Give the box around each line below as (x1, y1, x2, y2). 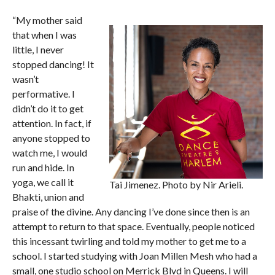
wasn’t (12, 72, 39, 85)
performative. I (12, 87, 75, 99)
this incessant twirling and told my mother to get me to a (12, 234, 246, 247)
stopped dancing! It (12, 58, 94, 70)
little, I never (12, 43, 64, 55)
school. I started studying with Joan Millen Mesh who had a (12, 249, 257, 261)
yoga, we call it (12, 176, 74, 188)
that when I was (12, 28, 77, 41)
